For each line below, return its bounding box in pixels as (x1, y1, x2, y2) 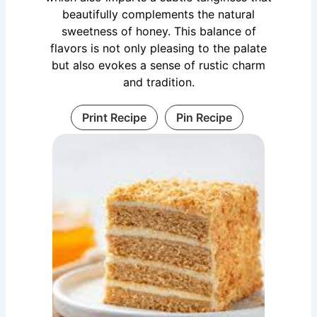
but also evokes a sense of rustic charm (52, 58, 265, 73)
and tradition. (122, 75, 195, 90)
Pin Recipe (175, 110, 232, 125)
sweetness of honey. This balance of (61, 24, 256, 39)
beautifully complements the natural (62, 7, 255, 22)
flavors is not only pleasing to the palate (50, 41, 267, 56)
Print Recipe (81, 110, 146, 125)
